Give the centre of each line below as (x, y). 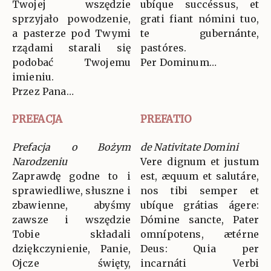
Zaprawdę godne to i (71, 176)
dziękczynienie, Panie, (71, 249)
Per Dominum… (178, 63)
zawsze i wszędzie (71, 220)
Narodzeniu (40, 162)
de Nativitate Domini (190, 147)
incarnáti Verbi (200, 263)
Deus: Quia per (200, 249)
